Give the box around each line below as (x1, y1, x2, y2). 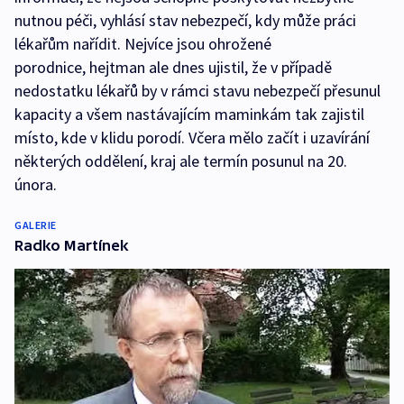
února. (14, 174, 60, 196)
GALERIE (14, 218, 57, 233)
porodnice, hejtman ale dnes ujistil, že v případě (14, 57, 332, 78)
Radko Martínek (14, 237, 129, 254)
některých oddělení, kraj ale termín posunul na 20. (14, 151, 347, 172)
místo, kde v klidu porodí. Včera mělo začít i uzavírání (14, 127, 370, 149)
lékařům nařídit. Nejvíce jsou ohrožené (14, 33, 271, 55)
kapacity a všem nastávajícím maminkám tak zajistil (14, 104, 364, 125)
